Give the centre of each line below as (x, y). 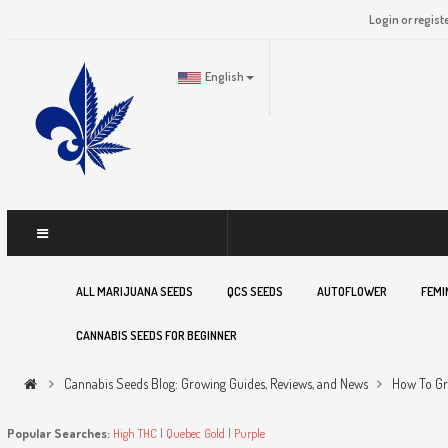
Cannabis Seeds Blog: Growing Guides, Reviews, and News (215, 383)
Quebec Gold (195, 433)
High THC (134, 433)
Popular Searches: (58, 433)
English (224, 76)
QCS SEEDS (252, 291)
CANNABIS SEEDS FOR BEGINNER (154, 335)
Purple (249, 433)
